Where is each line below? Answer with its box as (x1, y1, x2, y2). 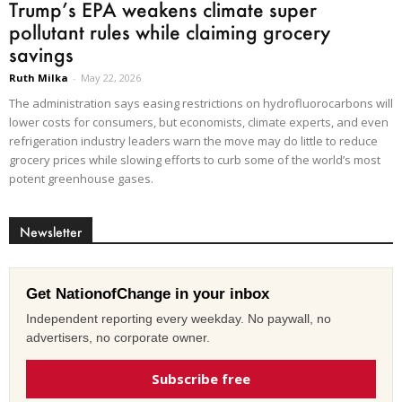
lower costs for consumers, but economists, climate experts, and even (9, 114, 389, 131)
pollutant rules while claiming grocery (9, 20, 330, 45)
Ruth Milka (9, 71, 68, 85)
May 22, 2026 (81, 71, 141, 85)
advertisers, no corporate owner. (26, 330, 210, 345)
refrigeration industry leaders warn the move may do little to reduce (9, 133, 378, 150)
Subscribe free (152, 370, 250, 389)
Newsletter (20, 223, 82, 241)
